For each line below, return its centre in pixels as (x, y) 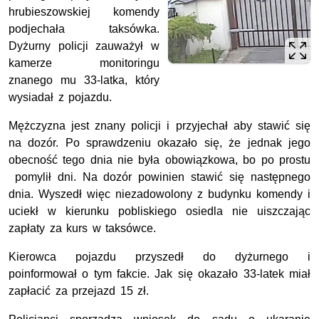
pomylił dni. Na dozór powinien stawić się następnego (159, 177)
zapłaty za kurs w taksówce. (83, 228)
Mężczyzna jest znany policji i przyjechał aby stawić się (159, 125)
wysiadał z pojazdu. (61, 97)
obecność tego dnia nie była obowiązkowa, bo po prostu (159, 159)
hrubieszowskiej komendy (84, 11)
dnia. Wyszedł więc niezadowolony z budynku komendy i (159, 194)
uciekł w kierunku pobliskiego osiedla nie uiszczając (159, 211)
